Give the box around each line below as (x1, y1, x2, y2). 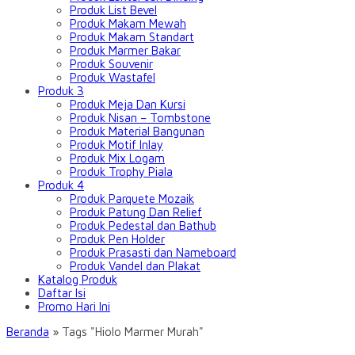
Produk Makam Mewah (70, 17, 186, 30)
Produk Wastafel (70, 71, 155, 84)
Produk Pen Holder (70, 232, 165, 246)
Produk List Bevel (70, 3, 157, 17)
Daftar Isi (38, 286, 86, 300)
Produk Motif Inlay (70, 138, 163, 151)
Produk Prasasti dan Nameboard (70, 246, 236, 259)
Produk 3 (38, 84, 84, 97)
